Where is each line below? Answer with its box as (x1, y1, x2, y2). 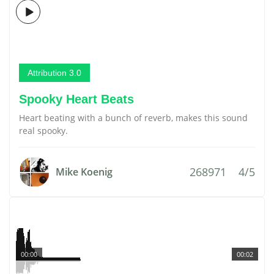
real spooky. (19, 125, 68, 136)
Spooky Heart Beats (19, 92, 134, 106)
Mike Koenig (56, 165, 113, 179)
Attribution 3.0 (28, 68, 81, 78)
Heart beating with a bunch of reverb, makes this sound (19, 112, 248, 124)
